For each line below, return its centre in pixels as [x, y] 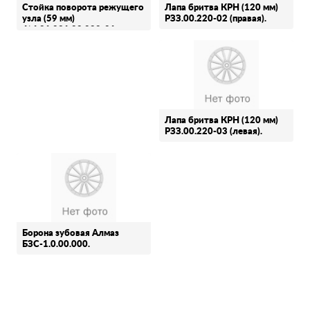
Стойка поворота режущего [83, 8]
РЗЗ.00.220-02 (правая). [216, 19]
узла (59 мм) [48, 19]
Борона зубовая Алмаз [71, 233]
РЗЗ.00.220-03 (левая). [213, 131]
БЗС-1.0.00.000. [56, 244]
